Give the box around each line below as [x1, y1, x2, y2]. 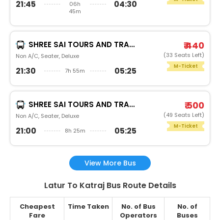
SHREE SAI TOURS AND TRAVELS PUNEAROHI [28, 99, 129, 110]
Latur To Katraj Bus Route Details [44, 179, 176, 191]
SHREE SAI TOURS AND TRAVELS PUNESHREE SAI [28, 39, 129, 50]
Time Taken [67, 201, 109, 211]
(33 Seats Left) [164, 51, 205, 59]
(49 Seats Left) [164, 110, 205, 119]
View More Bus [84, 158, 136, 168]
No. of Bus [121, 201, 156, 211]
